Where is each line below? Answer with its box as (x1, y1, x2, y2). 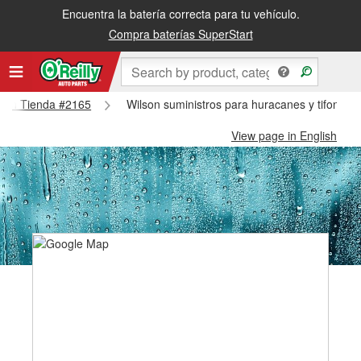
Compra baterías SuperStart (108, 26, 253, 42)
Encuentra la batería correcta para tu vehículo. (61, 6, 300, 22)
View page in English (231, 127, 337, 143)
